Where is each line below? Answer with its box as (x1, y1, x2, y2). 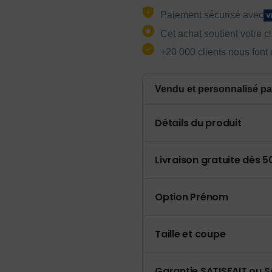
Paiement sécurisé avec (160, 10, 263, 21)
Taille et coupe (155, 227, 226, 242)
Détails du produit (155, 116, 242, 131)
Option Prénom (155, 190, 228, 205)
